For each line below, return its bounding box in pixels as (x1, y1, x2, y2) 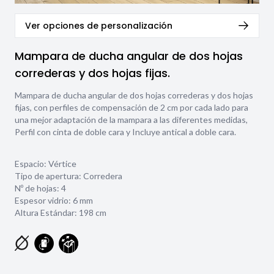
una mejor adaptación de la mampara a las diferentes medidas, (15, 114, 248, 125)
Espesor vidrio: (15, 194, 73, 206)
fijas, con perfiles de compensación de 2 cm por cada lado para (15, 102, 248, 113)
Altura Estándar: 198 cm (15, 207, 106, 218)
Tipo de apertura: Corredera (15, 170, 122, 181)
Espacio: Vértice (15, 158, 76, 169)
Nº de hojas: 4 (15, 182, 66, 193)
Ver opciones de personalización (25, 19, 172, 32)
